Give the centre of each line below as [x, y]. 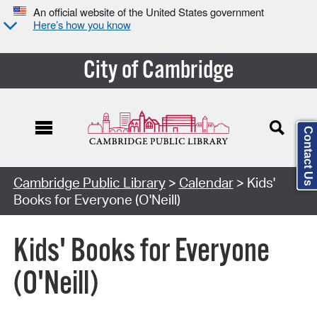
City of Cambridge [158, 70]
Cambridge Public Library [89, 182]
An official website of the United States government [148, 12]
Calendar [206, 182]
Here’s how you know [82, 25]
